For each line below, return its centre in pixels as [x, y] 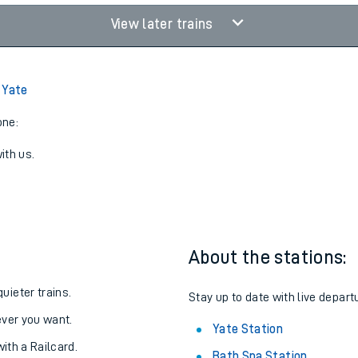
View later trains [163, 24]
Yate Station [248, 329]
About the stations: [268, 257]
